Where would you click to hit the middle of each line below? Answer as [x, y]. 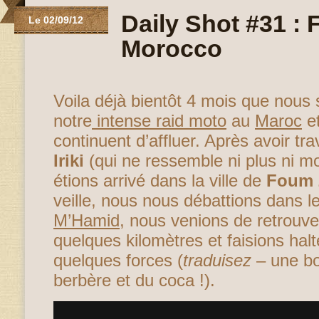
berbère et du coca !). [134, 280]
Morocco [172, 48]
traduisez [217, 260]
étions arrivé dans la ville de [160, 181]
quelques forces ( [118, 260]
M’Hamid [87, 220]
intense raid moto [159, 121]
